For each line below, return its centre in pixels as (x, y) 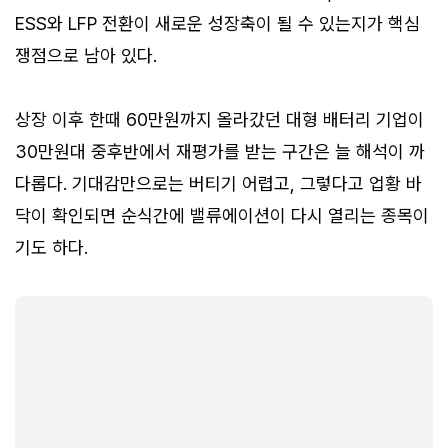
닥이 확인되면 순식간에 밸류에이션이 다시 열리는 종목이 (222, 216)
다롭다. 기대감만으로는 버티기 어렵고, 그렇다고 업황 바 (218, 184)
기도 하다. (51, 248)
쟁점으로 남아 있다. (86, 56)
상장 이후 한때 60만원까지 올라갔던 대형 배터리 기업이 (219, 120)
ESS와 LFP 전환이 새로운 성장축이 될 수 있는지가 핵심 (217, 24)
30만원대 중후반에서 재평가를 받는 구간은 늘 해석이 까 (220, 152)
